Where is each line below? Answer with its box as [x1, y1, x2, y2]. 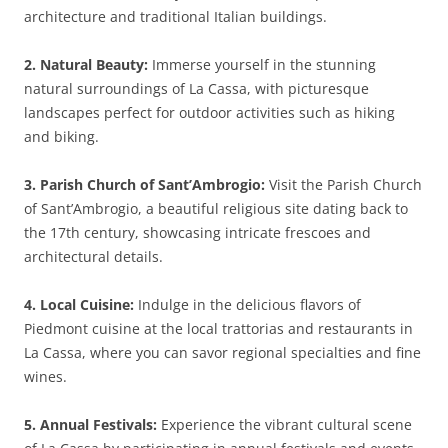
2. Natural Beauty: [24, 55, 148, 74]
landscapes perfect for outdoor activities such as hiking [24, 103, 395, 122]
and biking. [24, 127, 99, 146]
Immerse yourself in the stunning [148, 55, 376, 74]
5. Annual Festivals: [24, 415, 157, 434]
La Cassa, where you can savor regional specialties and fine [24, 343, 421, 362]
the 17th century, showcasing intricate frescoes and [24, 223, 371, 242]
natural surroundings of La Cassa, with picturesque [24, 79, 369, 98]
